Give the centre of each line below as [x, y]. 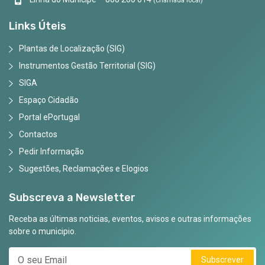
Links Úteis [38, 26]
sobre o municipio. [43, 231]
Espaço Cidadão [49, 100]
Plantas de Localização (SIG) [72, 48]
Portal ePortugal [49, 117]
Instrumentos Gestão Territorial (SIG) [87, 65]
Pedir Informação [51, 151]
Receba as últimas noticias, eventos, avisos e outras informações [130, 219]
